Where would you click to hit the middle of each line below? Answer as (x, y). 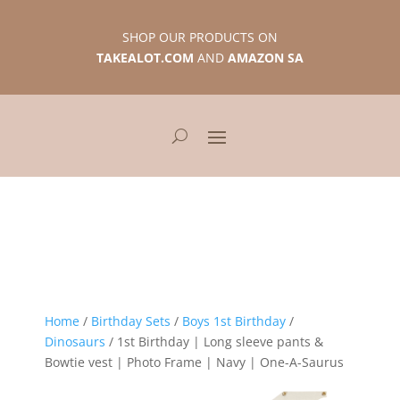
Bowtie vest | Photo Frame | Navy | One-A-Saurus (194, 362)
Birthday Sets (131, 321)
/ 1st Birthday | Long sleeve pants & (214, 342)
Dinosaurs (75, 342)
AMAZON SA (265, 58)
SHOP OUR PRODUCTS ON (200, 37)
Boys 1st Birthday (234, 321)
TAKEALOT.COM (145, 58)
